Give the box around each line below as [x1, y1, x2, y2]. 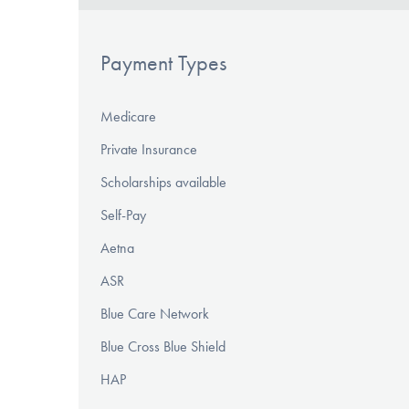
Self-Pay [100, 206, 146, 225]
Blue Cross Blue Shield [100, 338, 225, 356]
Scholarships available [100, 173, 226, 192]
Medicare [100, 108, 156, 126]
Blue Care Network [100, 305, 209, 323]
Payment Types [100, 50, 226, 77]
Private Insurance [100, 141, 197, 159]
